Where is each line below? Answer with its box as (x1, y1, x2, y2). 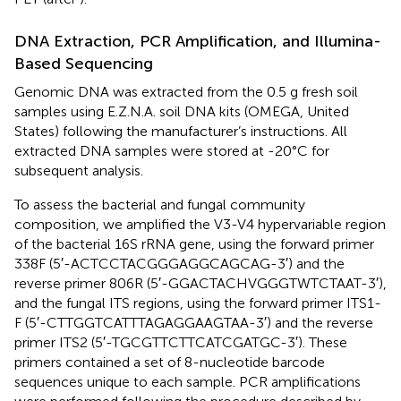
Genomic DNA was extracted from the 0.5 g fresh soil (14, 82, 358, 100)
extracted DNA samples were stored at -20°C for (14, 141, 329, 159)
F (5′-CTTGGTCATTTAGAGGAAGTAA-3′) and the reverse (14, 313, 373, 331)
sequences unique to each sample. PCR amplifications (14, 372, 361, 390)
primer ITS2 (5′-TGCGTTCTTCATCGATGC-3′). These (14, 333, 347, 351)
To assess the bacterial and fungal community (14, 195, 305, 213)
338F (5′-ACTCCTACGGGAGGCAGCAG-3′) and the (14, 254, 345, 272)
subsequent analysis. (14, 161, 143, 179)
